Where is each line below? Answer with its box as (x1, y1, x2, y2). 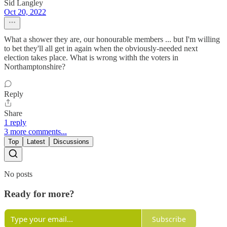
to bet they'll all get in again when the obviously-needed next (4, 44, 198, 53)
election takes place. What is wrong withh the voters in (4, 53, 178, 62)
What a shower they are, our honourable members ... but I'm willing (4, 34, 220, 44)
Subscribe (152, 214, 186, 224)
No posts (4, 169, 32, 178)
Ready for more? (4, 188, 74, 199)
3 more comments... (4, 127, 67, 136)
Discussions (53, 137, 89, 145)
